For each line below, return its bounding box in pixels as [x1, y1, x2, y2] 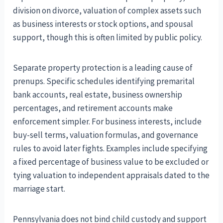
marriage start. [13, 183, 66, 194]
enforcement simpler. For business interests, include [13, 115, 202, 127]
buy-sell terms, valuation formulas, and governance [13, 129, 199, 140]
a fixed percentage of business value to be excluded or [13, 156, 209, 167]
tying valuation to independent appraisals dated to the [13, 169, 210, 181]
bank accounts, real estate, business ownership [13, 89, 183, 100]
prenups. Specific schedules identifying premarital [13, 75, 195, 87]
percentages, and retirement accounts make [13, 102, 173, 113]
